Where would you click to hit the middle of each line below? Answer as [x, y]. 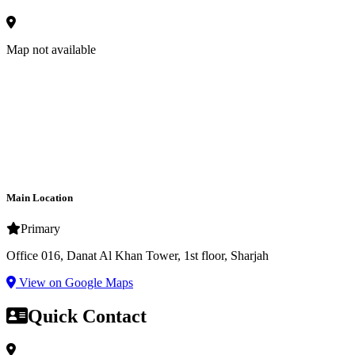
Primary [40, 229]
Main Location [40, 197]
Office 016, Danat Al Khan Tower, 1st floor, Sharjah [137, 256]
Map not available [51, 49]
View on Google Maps [74, 283]
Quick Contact [87, 317]
